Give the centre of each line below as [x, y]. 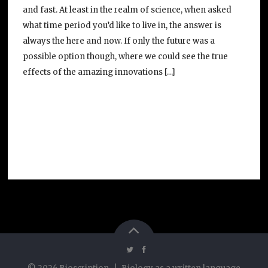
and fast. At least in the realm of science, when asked [127, 10]
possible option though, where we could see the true [125, 56]
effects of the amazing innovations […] [99, 72]
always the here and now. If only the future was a [118, 41]
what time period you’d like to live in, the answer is [122, 25]
